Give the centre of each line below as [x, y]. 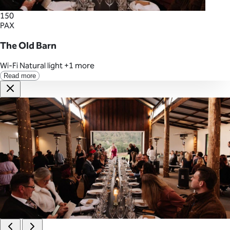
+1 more [79, 66]
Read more [20, 76]
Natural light [41, 66]
